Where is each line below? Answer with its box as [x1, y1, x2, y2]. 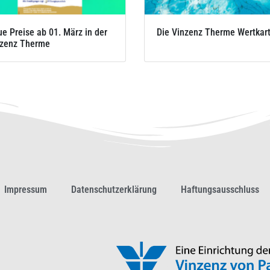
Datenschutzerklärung [71, 183, 157, 195]
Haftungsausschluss [180, 183, 259, 195]
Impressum [4, 183, 47, 195]
